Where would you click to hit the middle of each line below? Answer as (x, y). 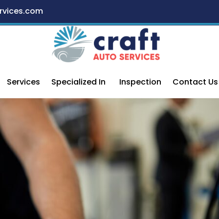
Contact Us (195, 82)
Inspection (140, 82)
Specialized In (79, 82)
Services (24, 82)
